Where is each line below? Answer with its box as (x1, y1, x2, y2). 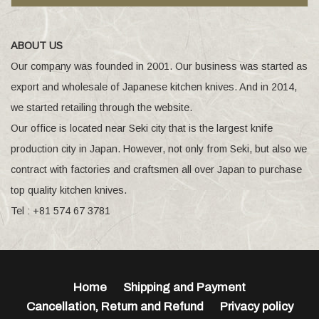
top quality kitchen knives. (11, 184, 127, 196)
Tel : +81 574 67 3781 (11, 204, 110, 216)
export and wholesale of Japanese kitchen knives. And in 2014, (11, 80, 297, 93)
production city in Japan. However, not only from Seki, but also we (11, 142, 307, 155)
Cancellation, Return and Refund (26, 299, 204, 313)
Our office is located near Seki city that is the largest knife (11, 122, 273, 134)
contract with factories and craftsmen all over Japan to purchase (11, 163, 302, 175)
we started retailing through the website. (11, 101, 192, 113)
